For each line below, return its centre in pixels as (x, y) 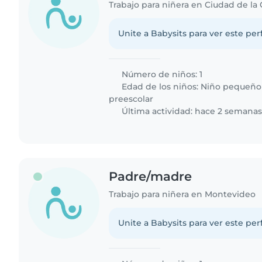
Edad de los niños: (160, 86)
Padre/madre (151, 176)
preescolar (131, 99)
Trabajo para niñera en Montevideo (182, 194)
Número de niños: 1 (161, 74)
